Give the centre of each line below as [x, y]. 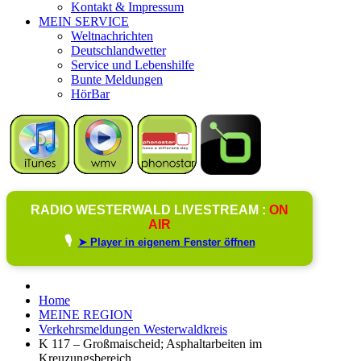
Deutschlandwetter [118, 50]
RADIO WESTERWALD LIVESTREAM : [150, 210]
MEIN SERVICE [84, 21]
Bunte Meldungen [117, 79]
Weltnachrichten [112, 35]
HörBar [90, 93]
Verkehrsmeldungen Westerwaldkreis [133, 329]
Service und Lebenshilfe [133, 64]
